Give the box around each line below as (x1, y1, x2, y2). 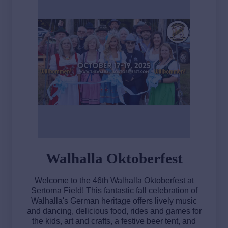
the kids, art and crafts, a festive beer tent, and (32, 216, 196, 225)
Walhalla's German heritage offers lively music (31, 196, 197, 205)
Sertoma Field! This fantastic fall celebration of (31, 186, 197, 195)
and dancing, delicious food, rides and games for (26, 206, 202, 215)
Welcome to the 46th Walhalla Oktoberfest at (34, 176, 194, 185)
